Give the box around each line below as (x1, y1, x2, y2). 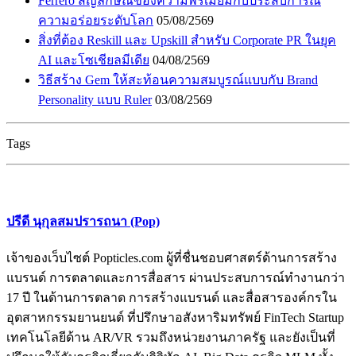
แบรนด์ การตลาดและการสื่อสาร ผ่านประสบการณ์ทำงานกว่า (6, 270, 345, 284)
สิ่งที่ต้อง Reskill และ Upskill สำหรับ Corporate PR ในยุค (38, 33, 336, 47)
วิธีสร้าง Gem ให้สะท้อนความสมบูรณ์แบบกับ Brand (38, 72, 318, 87)
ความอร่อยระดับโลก (38, 13, 153, 27)
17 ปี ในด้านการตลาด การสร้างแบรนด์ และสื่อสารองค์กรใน (6, 290, 337, 304)
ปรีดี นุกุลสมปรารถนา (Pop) (6, 214, 160, 228)
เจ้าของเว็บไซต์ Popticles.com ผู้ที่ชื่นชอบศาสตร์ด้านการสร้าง (6, 250, 337, 265)
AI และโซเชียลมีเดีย (38, 52, 149, 67)
